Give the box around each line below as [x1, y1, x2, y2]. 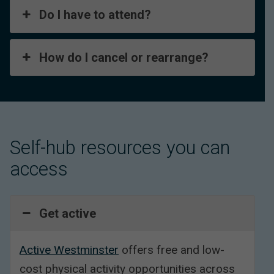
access [10, 157, 68, 180]
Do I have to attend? [39, 7, 152, 23]
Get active [39, 206, 97, 221]
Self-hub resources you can [10, 136, 230, 159]
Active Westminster [20, 243, 119, 257]
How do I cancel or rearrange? [39, 50, 209, 65]
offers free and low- [119, 243, 224, 257]
